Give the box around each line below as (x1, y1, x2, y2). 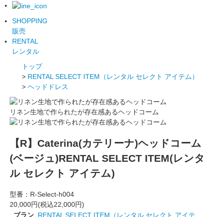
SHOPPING (12, 16, 47, 25)
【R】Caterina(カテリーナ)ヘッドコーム (10, 138, 201, 149)
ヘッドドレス (28, 82, 68, 91)
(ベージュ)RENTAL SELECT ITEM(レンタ (10, 153, 205, 164)
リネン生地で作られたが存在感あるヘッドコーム (10, 108, 159, 116)
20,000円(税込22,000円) (10, 200, 84, 208)
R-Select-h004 (30, 190, 74, 198)
